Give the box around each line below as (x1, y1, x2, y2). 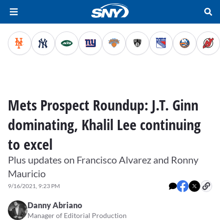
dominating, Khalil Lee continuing (8, 114, 201, 135)
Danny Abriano (27, 200, 82, 210)
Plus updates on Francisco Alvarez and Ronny (8, 154, 198, 165)
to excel (8, 134, 53, 154)
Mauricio (8, 167, 46, 179)
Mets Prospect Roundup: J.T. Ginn (8, 95, 198, 115)
